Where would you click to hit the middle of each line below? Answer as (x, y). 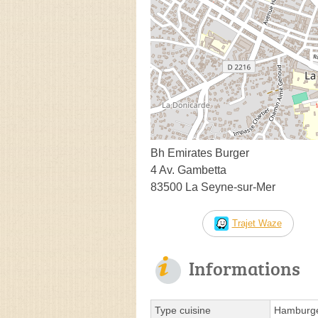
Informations (245, 268)
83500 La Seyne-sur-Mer (213, 187)
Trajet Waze (257, 223)
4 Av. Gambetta (188, 170)
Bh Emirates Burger (200, 153)
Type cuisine (183, 310)
